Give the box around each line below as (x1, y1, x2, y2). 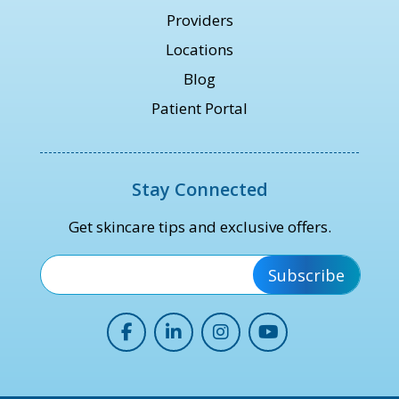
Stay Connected (131, 177, 268, 202)
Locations (166, 39, 233, 61)
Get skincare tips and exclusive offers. (68, 216, 331, 238)
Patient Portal (151, 98, 248, 119)
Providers (166, 10, 233, 31)
